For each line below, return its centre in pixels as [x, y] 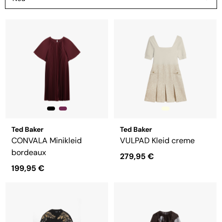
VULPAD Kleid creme [157, 140]
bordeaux [29, 152]
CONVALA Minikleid [47, 140]
